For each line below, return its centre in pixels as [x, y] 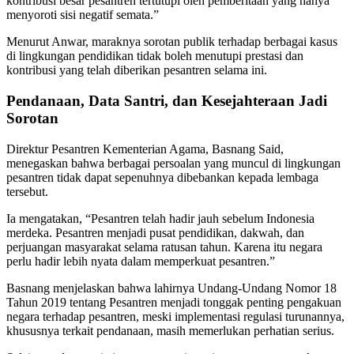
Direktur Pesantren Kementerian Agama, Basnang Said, [145, 149]
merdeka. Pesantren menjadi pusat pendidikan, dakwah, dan [155, 232]
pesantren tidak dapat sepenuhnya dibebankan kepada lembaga [162, 177]
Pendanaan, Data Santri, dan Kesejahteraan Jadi [167, 101]
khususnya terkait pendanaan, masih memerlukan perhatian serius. [170, 330]
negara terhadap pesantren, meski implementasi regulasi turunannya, [175, 316]
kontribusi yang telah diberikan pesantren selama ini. [137, 70]
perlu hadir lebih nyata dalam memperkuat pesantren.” [141, 261]
